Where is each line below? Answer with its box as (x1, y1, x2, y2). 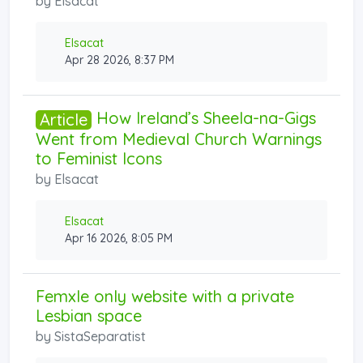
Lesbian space (36, 305, 142, 326)
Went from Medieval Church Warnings (36, 128, 322, 149)
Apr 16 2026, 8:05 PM (65, 230, 173, 246)
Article (40, 109, 88, 130)
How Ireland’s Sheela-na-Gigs (92, 107, 316, 128)
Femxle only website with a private (36, 285, 294, 306)
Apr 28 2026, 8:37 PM (65, 52, 174, 67)
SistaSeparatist (54, 327, 146, 344)
